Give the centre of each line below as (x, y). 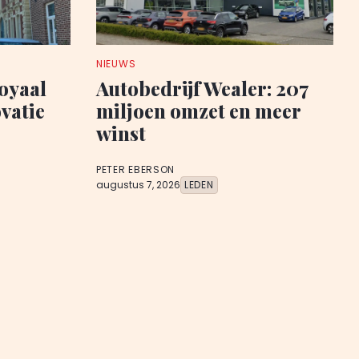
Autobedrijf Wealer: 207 (202, 89)
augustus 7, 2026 (138, 185)
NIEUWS (116, 64)
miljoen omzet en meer (198, 111)
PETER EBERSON (136, 170)
